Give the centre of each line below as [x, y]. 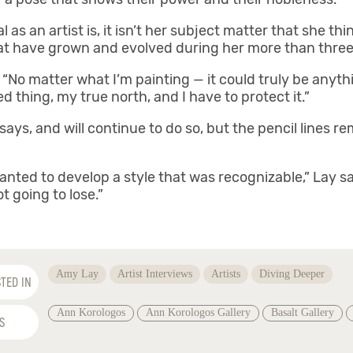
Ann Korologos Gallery [199, 313]
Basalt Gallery [303, 313]
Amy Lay [78, 274]
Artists [226, 274]
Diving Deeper [292, 274]
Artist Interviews [155, 274]
